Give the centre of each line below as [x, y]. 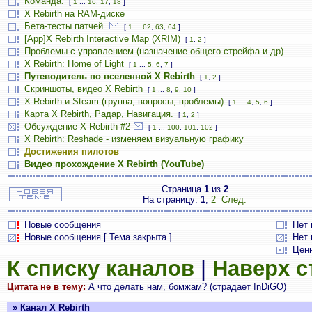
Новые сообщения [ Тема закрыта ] [98, 237]
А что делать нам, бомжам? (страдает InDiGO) [186, 287]
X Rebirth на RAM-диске [75, 14]
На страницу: [172, 200]
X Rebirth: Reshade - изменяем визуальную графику [134, 139]
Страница [182, 189]
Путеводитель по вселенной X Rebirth [110, 76]
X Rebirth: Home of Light [74, 64]
